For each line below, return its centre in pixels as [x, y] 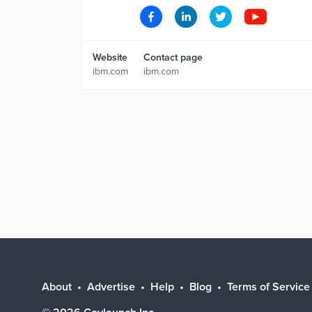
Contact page [173, 57]
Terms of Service [268, 287]
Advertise [111, 287]
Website [110, 57]
